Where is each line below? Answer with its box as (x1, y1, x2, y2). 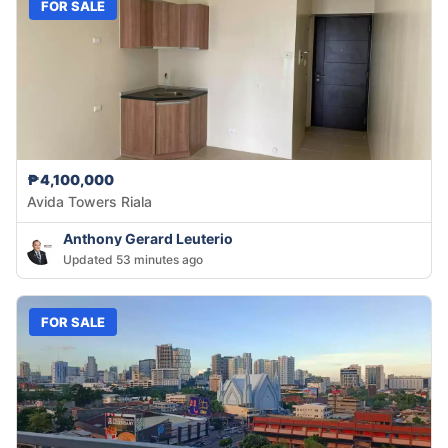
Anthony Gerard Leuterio (63, 230, 233, 248)
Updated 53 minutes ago (63, 252, 203, 268)
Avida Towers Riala (27, 193, 152, 211)
